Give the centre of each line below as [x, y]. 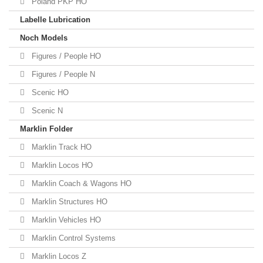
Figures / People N [62, 74]
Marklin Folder [46, 129]
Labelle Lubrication [55, 20]
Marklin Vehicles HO [65, 220]
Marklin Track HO [60, 147]
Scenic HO [49, 92]
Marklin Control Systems [73, 238]
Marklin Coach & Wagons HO [80, 183]
